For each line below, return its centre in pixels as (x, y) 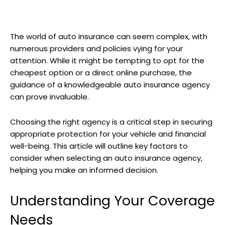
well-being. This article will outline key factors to (99, 146)
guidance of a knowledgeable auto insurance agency (110, 85)
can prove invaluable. (50, 97)
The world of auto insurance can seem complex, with (109, 37)
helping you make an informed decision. (84, 170)
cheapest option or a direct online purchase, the (101, 73)
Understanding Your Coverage (113, 201)
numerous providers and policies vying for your (96, 49)
